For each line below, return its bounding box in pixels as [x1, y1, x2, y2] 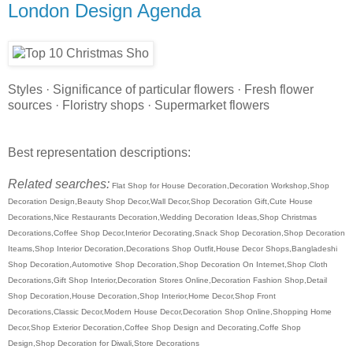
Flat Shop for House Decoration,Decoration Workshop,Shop [110, 180, 329, 190]
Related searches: [8, 176, 110, 191]
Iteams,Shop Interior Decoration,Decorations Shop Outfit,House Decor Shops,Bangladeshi [8, 243, 337, 253]
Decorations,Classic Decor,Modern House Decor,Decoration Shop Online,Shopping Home [8, 307, 332, 316]
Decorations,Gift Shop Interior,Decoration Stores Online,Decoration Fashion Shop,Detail [8, 275, 327, 284]
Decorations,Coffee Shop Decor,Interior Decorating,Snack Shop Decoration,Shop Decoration [8, 228, 345, 237]
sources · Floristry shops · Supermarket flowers [8, 98, 269, 112]
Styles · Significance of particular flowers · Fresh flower [8, 82, 314, 96]
